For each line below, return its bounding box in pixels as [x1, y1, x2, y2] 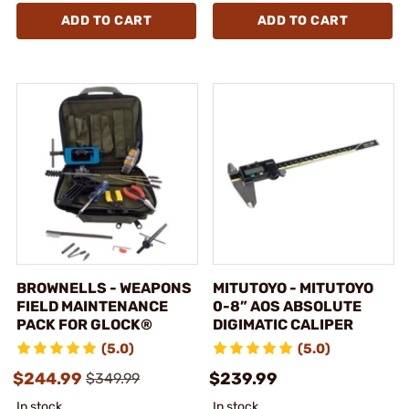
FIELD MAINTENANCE [16, 297, 168, 315]
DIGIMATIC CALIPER [213, 315, 353, 333]
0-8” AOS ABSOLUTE [213, 297, 362, 315]
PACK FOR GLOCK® [16, 315, 152, 333]
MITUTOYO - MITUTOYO [213, 278, 373, 297]
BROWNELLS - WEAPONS [16, 278, 192, 297]
